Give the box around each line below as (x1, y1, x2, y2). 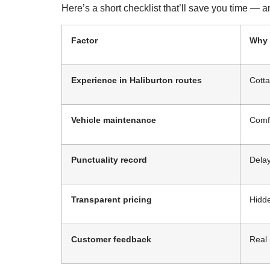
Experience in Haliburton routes (71, 75, 202, 85)
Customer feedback (71, 234, 151, 244)
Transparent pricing (71, 194, 152, 204)
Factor (71, 35, 98, 45)
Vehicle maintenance (71, 115, 156, 125)
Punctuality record (71, 154, 147, 165)
